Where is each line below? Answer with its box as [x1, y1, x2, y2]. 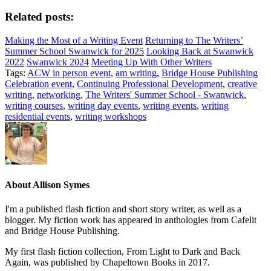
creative [227, 79, 257, 90]
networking [37, 90, 80, 100]
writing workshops [75, 111, 146, 122]
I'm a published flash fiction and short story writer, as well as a [5, 203, 241, 214]
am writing [116, 68, 157, 79]
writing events [143, 100, 197, 111]
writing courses [5, 100, 63, 111]
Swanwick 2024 [27, 57, 89, 68]
